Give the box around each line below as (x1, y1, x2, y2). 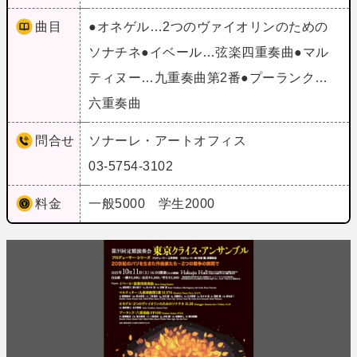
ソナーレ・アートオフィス (88, 133, 247, 147)
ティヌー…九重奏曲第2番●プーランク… (88, 70, 328, 84)
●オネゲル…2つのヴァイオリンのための (88, 19, 328, 33)
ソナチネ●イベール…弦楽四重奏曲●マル (88, 45, 329, 59)
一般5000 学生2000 (88, 196, 219, 210)
